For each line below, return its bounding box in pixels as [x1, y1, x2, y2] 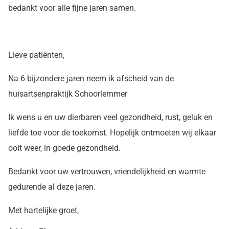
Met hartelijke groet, [8, 205, 79, 215]
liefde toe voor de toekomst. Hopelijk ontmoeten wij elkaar [8, 128, 216, 138]
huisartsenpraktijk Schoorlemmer [8, 89, 127, 99]
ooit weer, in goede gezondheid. [8, 143, 121, 153]
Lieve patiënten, [8, 50, 64, 60]
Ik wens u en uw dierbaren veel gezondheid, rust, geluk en [8, 112, 213, 122]
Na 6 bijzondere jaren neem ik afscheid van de [8, 74, 174, 83]
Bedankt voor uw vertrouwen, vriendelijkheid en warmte [8, 167, 205, 176]
